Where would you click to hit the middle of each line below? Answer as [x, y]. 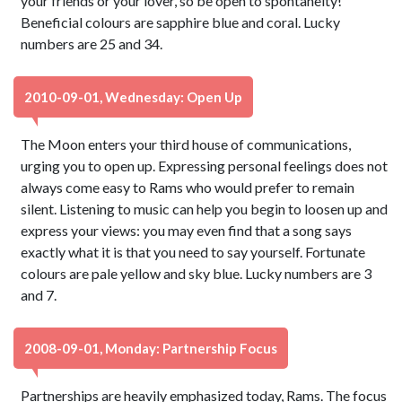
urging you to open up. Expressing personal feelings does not [205, 166]
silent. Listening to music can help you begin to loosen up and [205, 209]
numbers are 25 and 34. [92, 44]
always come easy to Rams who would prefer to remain [188, 187]
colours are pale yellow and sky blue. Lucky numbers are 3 [197, 273]
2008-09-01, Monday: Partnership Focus [151, 348]
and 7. [39, 295]
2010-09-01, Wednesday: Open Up [133, 97]
